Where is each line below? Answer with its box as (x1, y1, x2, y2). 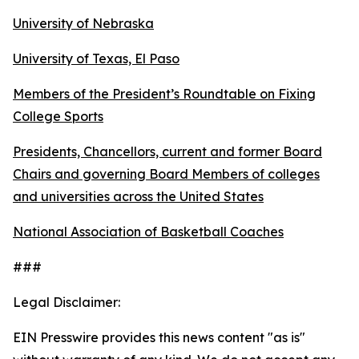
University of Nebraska (13, 14, 154, 31)
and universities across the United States (13, 188, 264, 204)
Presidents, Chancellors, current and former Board (13, 143, 322, 159)
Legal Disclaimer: (13, 293, 120, 310)
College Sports (13, 107, 103, 124)
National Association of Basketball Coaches (13, 223, 284, 240)
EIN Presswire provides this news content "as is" (13, 329, 305, 345)
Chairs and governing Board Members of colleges (13, 165, 320, 182)
